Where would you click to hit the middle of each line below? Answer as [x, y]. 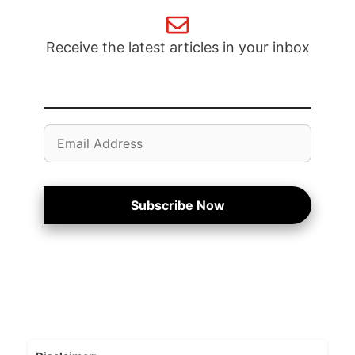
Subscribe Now [177, 206]
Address [67, 153]
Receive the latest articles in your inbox [177, 48]
